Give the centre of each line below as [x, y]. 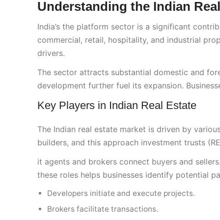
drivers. [51, 53]
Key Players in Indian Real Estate [117, 106]
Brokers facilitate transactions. [103, 209]
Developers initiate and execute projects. [121, 193]
